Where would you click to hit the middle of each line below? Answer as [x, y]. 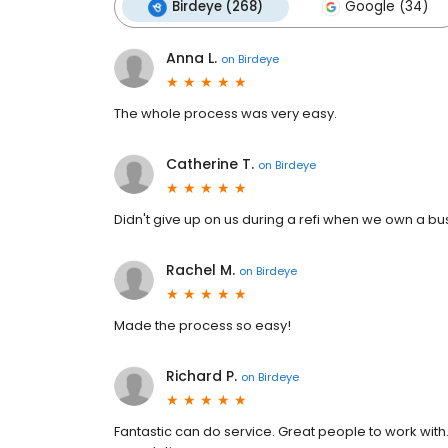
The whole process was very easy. [225, 113]
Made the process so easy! [202, 325]
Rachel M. [200, 270]
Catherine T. [210, 164]
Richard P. [201, 376]
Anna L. [191, 58]
